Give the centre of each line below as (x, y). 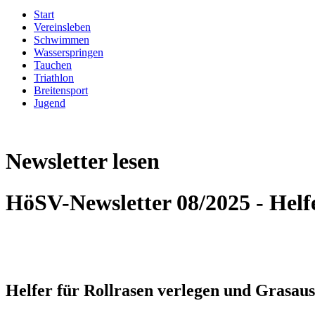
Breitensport (61, 90)
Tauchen (53, 65)
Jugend (50, 103)
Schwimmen (62, 39)
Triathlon (54, 77)
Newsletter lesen (83, 161)
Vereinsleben (62, 27)
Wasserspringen (69, 52)
